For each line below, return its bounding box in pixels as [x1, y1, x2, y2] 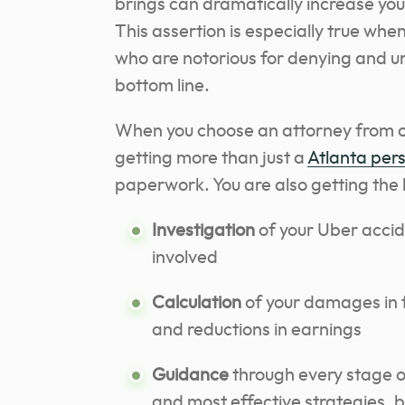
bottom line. [115, 76, 210, 95]
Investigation [152, 221, 255, 240]
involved [152, 248, 218, 267]
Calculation [152, 293, 241, 312]
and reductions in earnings [152, 320, 362, 339]
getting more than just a [115, 148, 307, 167]
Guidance [152, 365, 229, 384]
